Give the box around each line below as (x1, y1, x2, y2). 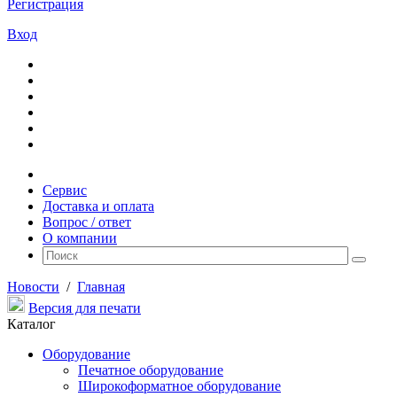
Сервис (43, 183, 87, 198)
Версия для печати (28, 300, 141, 315)
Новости (7, 279, 59, 294)
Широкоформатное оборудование (78, 378, 281, 393)
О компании (43, 230, 117, 245)
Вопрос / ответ (43, 214, 131, 230)
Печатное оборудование (78, 362, 223, 378)
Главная (77, 279, 125, 294)
